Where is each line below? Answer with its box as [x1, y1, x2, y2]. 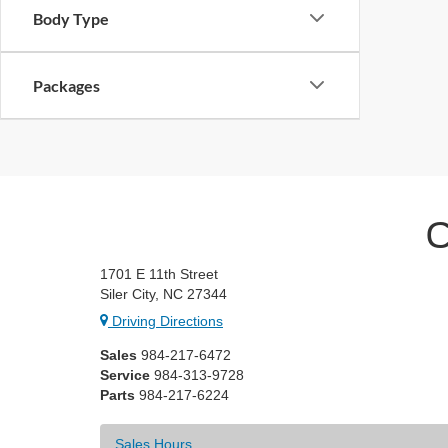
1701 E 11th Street [100, 265, 218, 282]
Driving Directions [108, 312, 223, 329]
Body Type [33, 8, 109, 28]
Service [100, 366, 150, 383]
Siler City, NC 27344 [100, 285, 227, 302]
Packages [33, 75, 100, 95]
